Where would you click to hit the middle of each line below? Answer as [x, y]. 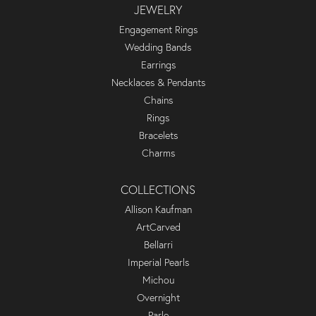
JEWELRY [158, 10]
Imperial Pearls [158, 263]
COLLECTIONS [158, 190]
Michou [158, 280]
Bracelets [158, 136]
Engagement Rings [158, 30]
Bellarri [158, 245]
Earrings [158, 65]
